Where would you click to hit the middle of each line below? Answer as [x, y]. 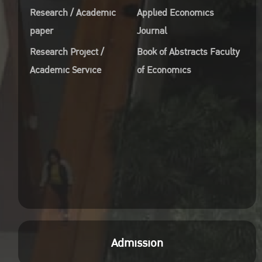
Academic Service [66, 70]
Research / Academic [73, 13]
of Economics [164, 70]
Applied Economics [176, 13]
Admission [137, 243]
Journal [152, 31]
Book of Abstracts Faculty [189, 52]
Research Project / [67, 52]
